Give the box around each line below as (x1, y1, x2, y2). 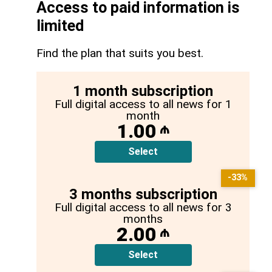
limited (36, 16, 84, 35)
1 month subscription (73, 82, 213, 100)
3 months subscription (69, 185, 217, 203)
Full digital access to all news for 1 (54, 97, 232, 111)
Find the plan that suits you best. (36, 46, 203, 60)
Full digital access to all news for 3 (54, 200, 232, 214)
